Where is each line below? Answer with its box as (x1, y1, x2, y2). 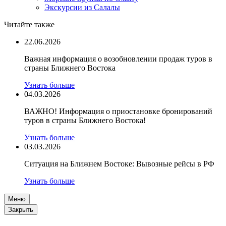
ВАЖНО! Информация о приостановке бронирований (24, 107, 212, 116)
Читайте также (4, 20, 54, 29)
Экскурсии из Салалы (44, 3, 120, 12)
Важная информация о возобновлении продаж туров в (24, 54, 212, 63)
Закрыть (8, 206, 33, 213)
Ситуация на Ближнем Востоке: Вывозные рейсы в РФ (24, 159, 214, 168)
